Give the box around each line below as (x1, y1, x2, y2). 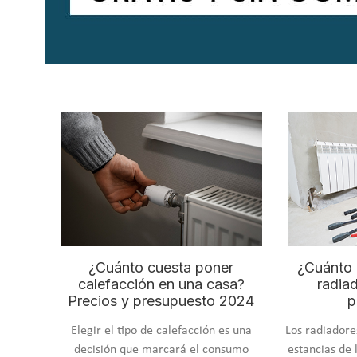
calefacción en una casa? (77, 276, 245, 293)
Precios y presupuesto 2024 (68, 292, 255, 310)
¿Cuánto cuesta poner (88, 259, 234, 277)
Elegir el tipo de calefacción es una (70, 324, 252, 338)
